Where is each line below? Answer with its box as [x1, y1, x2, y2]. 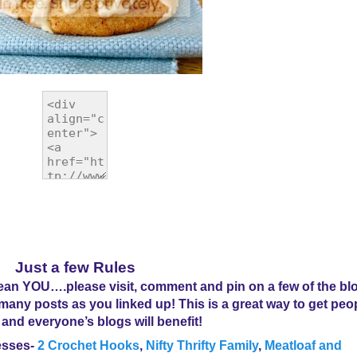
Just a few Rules [14, 259, 135, 277]
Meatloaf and [265, 338, 342, 352]
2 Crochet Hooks [37, 338, 139, 352]
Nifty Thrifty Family [146, 338, 258, 352]
